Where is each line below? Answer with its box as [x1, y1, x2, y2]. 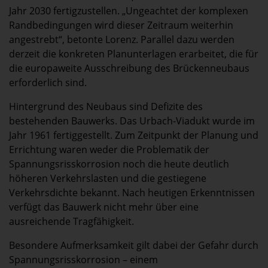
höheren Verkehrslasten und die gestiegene [9, 172, 206, 185]
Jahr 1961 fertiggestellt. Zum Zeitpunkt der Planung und [9, 129, 258, 142]
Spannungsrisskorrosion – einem [9, 253, 158, 267]
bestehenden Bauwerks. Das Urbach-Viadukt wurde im [9, 114, 255, 128]
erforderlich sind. [9, 76, 87, 89]
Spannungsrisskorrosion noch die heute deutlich [9, 157, 229, 171]
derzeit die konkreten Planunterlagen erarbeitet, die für [9, 47, 258, 60]
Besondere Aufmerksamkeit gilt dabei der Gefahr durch [9, 239, 258, 252]
